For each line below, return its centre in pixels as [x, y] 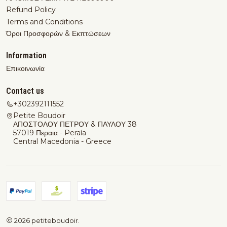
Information [26, 56]
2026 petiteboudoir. [46, 221]
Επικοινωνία [25, 69]
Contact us [25, 91]
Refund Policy [31, 10]
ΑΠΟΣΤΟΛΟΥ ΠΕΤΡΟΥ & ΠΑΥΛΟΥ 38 [75, 124]
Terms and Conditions [44, 22]
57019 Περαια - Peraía [50, 133]
